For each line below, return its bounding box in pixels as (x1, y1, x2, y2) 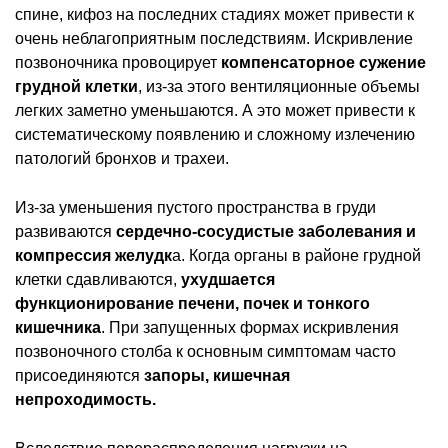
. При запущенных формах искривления (101, 318, 399, 336)
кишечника (15, 318, 101, 336)
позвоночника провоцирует (15, 53, 221, 71)
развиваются (15, 222, 116, 240)
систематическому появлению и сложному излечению (15, 125, 415, 143)
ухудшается (181, 270, 275, 288)
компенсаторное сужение (221, 53, 426, 71)
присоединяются (15, 366, 144, 384)
